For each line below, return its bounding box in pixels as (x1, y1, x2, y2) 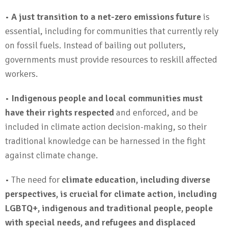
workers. (5, 68, 38, 79)
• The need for (5, 174, 62, 185)
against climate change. (5, 150, 98, 161)
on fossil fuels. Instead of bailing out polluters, (5, 40, 186, 51)
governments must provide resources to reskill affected (5, 54, 217, 65)
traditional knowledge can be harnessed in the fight (5, 135, 206, 147)
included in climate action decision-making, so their (5, 121, 207, 132)
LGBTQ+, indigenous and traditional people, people (5, 203, 213, 214)
